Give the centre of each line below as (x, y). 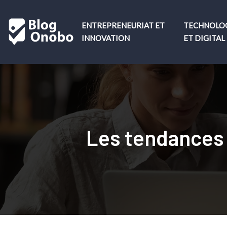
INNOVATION (106, 38)
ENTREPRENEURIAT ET (123, 25)
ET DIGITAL (204, 38)
